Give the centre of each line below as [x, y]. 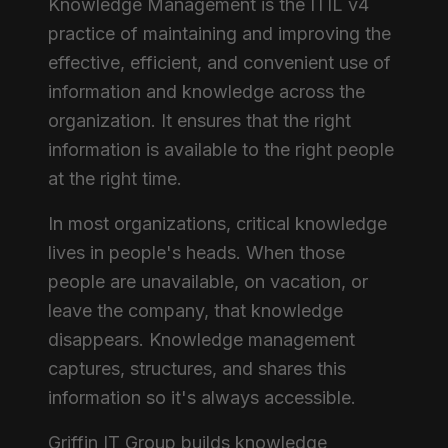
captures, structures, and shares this [197, 368]
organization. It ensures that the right [199, 120]
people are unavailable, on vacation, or [208, 281]
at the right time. [115, 178]
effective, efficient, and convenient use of [219, 62]
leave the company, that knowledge [195, 310]
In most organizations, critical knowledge [217, 223]
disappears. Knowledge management [201, 339]
